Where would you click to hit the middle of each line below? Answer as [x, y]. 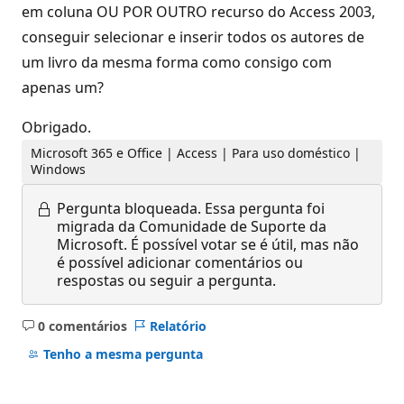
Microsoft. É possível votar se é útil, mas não [208, 244]
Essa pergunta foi [265, 208]
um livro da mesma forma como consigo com [177, 62]
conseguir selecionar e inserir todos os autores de [193, 37]
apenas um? [63, 87]
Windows [59, 170]
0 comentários [82, 326]
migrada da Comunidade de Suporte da [192, 226]
